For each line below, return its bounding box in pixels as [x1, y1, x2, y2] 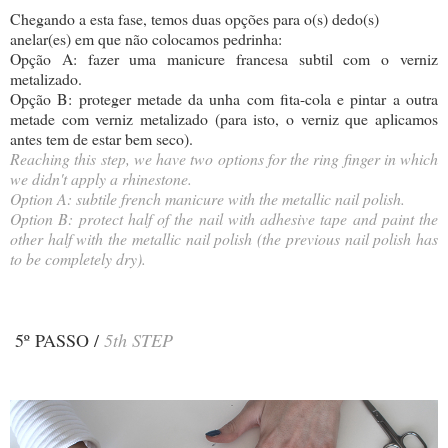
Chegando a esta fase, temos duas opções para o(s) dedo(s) [10, 8, 379, 30]
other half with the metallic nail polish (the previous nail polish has [10, 228, 438, 250]
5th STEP [104, 328, 173, 353]
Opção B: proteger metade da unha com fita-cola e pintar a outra [10, 88, 438, 110]
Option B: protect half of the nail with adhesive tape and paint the [10, 208, 438, 230]
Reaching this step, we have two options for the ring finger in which [10, 148, 438, 170]
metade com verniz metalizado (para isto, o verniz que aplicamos [10, 108, 438, 130]
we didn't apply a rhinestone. [10, 168, 192, 190]
